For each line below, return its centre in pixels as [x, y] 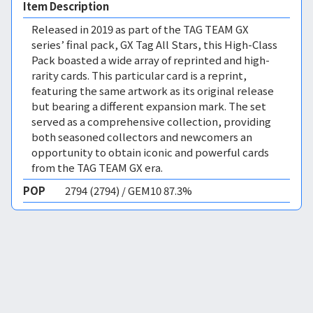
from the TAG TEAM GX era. [97, 167]
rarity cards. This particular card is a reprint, [139, 75]
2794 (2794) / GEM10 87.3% [129, 190]
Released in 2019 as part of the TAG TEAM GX [140, 29]
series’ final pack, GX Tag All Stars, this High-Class [154, 44]
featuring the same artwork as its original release [153, 90]
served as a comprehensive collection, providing [151, 121]
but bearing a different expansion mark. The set [149, 106]
